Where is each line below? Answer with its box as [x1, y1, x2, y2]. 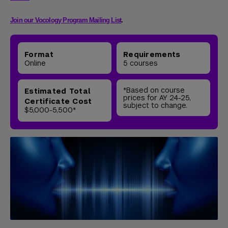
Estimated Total [24, 87, 91, 96]
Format [24, 50, 54, 59]
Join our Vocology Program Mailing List [10, 16, 122, 24]
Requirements [123, 50, 181, 59]
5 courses [123, 59, 158, 68]
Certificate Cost [24, 97, 92, 106]
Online [24, 59, 46, 68]
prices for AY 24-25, [123, 93, 191, 102]
